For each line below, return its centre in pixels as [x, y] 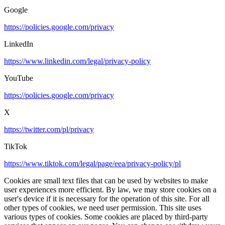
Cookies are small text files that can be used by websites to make [106, 180]
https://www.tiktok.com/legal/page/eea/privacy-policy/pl [92, 163]
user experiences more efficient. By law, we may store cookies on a [110, 189]
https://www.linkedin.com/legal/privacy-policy [77, 61]
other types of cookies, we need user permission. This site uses [103, 207]
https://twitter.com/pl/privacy [49, 129]
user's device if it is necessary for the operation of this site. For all [107, 198]
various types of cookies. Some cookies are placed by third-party [106, 216]
